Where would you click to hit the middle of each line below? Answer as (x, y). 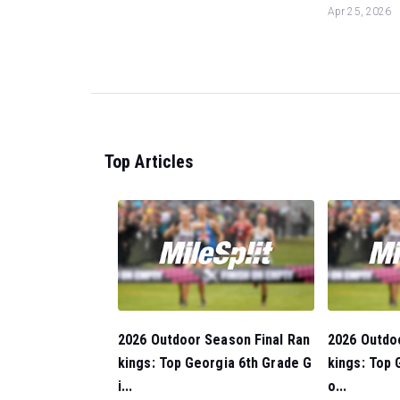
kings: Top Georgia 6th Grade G (215, 363)
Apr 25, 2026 (360, 11)
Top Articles (149, 161)
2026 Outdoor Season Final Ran (214, 340)
